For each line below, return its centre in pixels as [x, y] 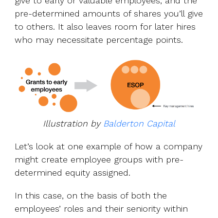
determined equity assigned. [73, 173]
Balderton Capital [139, 124]
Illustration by [73, 124]
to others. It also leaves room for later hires [105, 27]
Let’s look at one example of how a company [109, 146]
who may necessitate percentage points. [99, 40]
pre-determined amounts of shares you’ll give [109, 14]
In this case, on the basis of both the [91, 196]
